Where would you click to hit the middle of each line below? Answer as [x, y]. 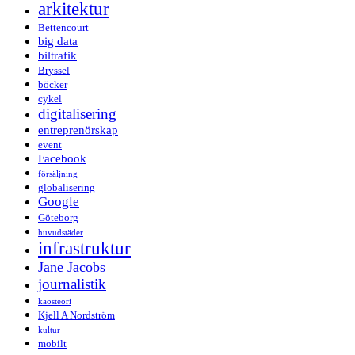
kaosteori [55, 302]
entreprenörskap [78, 130]
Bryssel [54, 71]
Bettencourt [63, 28]
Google [59, 202]
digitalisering [77, 114]
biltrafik [57, 56]
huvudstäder [61, 233]
